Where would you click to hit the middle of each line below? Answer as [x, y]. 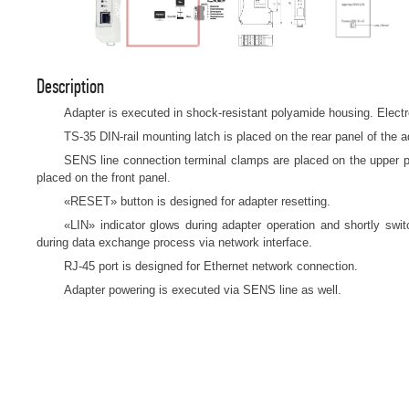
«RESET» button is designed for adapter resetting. [197, 201]
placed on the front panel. [104, 178]
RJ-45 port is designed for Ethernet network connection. [211, 266]
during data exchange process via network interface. [174, 242]
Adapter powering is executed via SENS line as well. [203, 290]
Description [70, 87]
